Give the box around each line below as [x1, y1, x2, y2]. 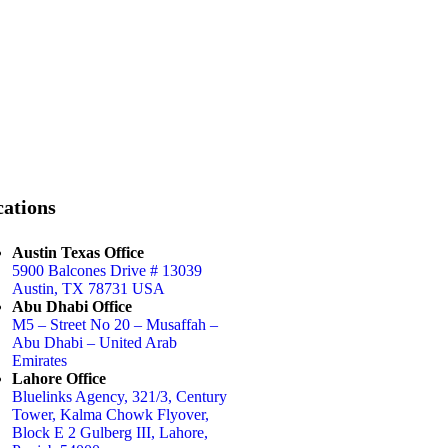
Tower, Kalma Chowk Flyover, [12, 406, 209, 423]
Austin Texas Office [12, 244, 144, 261]
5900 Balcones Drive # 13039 [12, 262, 202, 279]
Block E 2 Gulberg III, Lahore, [12, 424, 208, 441]
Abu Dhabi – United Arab [12, 334, 177, 351]
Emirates [12, 352, 67, 369]
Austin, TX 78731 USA [12, 280, 165, 297]
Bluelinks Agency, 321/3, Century [12, 388, 227, 405]
